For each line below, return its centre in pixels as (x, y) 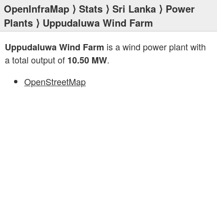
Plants (18, 23)
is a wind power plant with (155, 46)
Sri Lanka (134, 8)
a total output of (36, 60)
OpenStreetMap (55, 81)
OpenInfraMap (37, 8)
